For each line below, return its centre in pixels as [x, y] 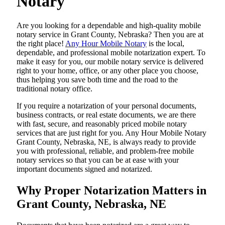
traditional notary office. [54, 89]
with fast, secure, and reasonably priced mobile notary [102, 124]
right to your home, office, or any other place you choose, [107, 71]
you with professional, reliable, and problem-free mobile [105, 151]
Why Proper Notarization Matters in [111, 190]
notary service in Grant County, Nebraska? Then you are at [110, 34]
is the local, [165, 43]
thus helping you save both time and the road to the [97, 80]
